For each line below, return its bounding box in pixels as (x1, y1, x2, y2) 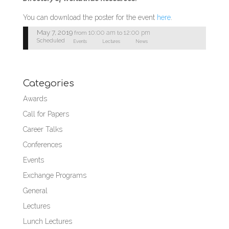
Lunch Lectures (22, 217, 72, 226)
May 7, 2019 (36, 28, 73, 37)
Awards (22, 95, 47, 103)
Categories (22, 78, 74, 89)
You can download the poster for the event (22, 13, 157, 21)
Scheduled (36, 37, 65, 44)
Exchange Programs (22, 171, 86, 180)
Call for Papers (22, 110, 69, 119)
